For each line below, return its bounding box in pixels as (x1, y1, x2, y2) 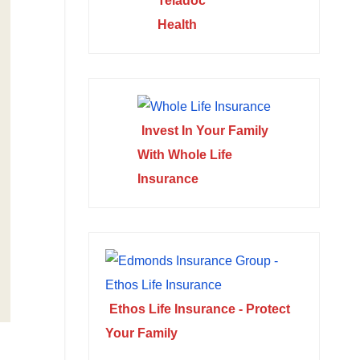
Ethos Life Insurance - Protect (108, 302, 290, 316)
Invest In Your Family (141, 124, 268, 137)
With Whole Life (137, 148, 232, 162)
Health (157, 18, 198, 31)
